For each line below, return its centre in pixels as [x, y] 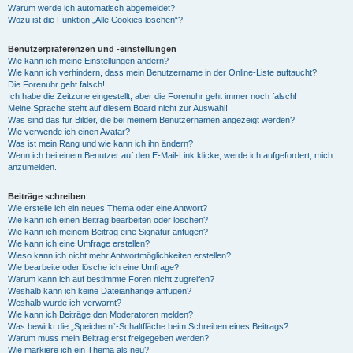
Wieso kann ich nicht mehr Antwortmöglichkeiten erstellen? [119, 255]
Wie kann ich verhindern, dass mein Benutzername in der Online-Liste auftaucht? [162, 72]
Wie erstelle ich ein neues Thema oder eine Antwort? [108, 208]
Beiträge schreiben [47, 196]
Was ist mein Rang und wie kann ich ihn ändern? [100, 143]
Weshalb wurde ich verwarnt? [65, 302]
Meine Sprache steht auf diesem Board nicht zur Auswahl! [118, 108]
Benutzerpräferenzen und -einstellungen [92, 48]
